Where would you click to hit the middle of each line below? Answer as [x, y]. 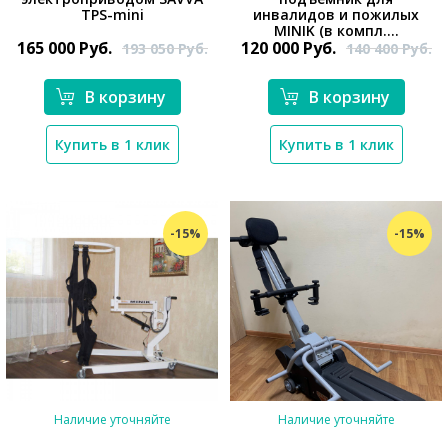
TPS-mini [112, 14]
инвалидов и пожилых [336, 14]
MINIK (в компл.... [336, 30]
